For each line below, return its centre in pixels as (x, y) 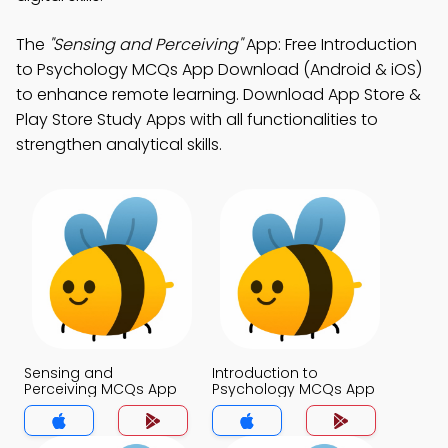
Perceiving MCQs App (100, 389)
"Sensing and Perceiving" (145, 44)
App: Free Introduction (329, 44)
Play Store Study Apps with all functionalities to (197, 119)
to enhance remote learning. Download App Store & (218, 94)
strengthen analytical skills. (119, 144)
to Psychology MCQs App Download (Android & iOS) (219, 69)
